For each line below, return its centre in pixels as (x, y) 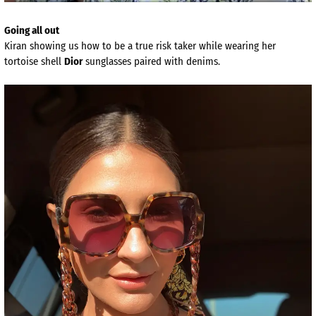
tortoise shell (34, 61)
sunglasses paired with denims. (151, 61)
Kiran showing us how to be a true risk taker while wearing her (140, 45)
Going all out (32, 30)
